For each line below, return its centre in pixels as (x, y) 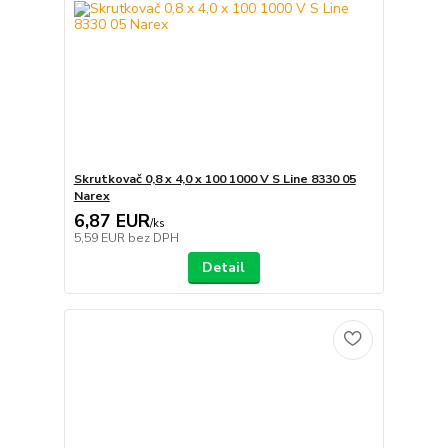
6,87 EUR (111, 220)
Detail (224, 267)
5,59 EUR (100, 237)
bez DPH (153, 237)
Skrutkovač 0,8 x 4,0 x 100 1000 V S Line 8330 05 (214, 178)
